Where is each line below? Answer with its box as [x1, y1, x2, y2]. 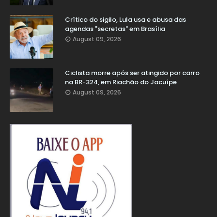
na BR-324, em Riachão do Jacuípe [65, 77, 177, 87]
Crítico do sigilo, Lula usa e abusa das [65, 15, 186, 24]
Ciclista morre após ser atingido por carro [65, 68, 200, 77]
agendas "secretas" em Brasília [65, 24, 165, 33]
